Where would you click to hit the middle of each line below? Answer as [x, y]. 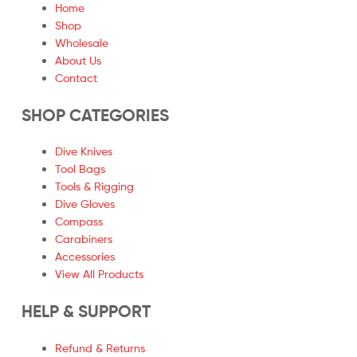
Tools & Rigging [94, 186]
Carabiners [84, 239]
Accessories [85, 257]
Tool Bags [80, 169]
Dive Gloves [85, 204]
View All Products [99, 274]
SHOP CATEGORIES [95, 115]
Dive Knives [84, 151]
